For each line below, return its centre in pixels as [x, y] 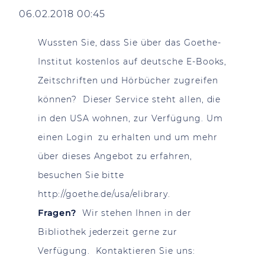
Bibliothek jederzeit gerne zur [108, 232]
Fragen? [57, 213]
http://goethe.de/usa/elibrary [103, 194]
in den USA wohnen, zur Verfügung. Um [130, 118]
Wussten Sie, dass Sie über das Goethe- [130, 43]
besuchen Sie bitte [81, 175]
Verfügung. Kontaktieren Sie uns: [118, 251]
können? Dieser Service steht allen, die [130, 99]
